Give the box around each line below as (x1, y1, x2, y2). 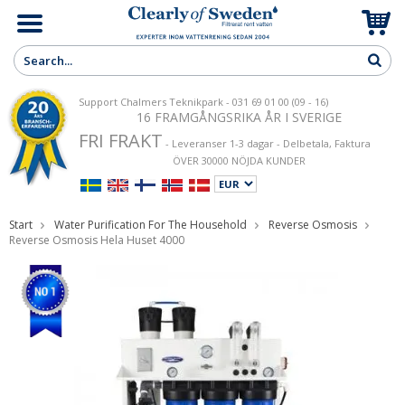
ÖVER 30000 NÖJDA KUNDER (172, 154, 306, 167)
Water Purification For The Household (54, 217, 247, 232)
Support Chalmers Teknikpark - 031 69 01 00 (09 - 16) (79, 95, 328, 108)
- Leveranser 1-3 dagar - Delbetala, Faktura (163, 137, 371, 150)
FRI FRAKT (79, 128, 163, 153)
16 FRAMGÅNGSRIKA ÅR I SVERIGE (136, 108, 342, 126)
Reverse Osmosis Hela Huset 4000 (9, 232, 184, 248)
